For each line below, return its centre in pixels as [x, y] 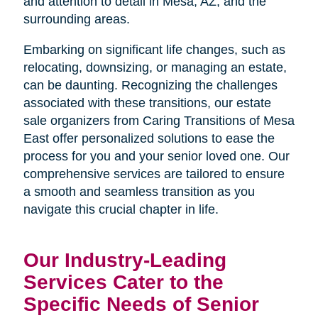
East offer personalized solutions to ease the [149, 138]
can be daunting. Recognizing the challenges [150, 85]
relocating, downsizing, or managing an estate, [155, 67]
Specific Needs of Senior [141, 304]
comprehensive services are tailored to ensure [154, 174]
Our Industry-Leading [125, 260]
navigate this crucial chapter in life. [121, 209]
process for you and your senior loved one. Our [156, 156]
